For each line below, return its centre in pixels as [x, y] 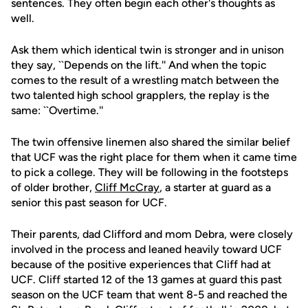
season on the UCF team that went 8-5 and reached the [149, 295]
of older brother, [53, 187]
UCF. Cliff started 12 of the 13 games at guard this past [146, 279]
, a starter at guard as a [215, 187]
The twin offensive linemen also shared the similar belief [151, 142]
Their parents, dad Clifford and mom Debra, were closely [152, 234]
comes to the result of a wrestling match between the [145, 80]
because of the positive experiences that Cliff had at [141, 264]
